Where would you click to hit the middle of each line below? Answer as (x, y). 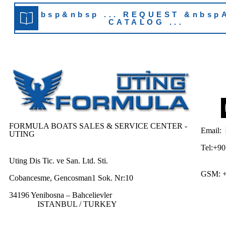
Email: (212, 131)
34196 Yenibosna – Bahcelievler (61, 195)
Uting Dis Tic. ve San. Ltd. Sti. (59, 161)
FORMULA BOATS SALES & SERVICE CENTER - (98, 126)
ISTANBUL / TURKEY (63, 204)
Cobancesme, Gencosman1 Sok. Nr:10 (71, 178)
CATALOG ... (146, 22)
